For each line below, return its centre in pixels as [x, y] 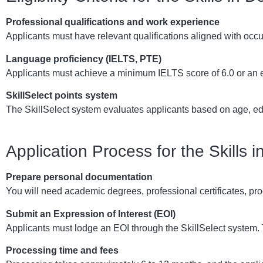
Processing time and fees [62, 251]
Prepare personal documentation [79, 177]
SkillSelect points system [62, 95]
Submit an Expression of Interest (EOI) [91, 214]
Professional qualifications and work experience [113, 22]
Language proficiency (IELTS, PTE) [84, 59]
